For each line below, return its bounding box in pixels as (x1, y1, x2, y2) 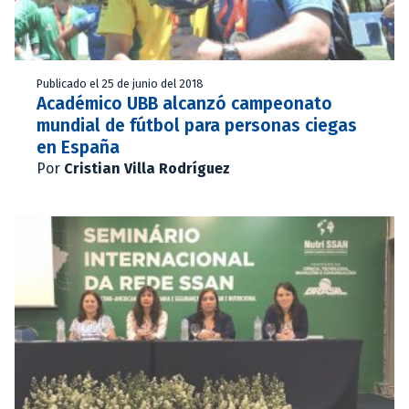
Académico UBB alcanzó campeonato (37, 92, 332, 114)
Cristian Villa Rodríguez (64, 159, 230, 177)
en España (37, 136, 120, 158)
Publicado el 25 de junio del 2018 (37, 76, 204, 90)
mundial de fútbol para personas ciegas (37, 114, 357, 136)
